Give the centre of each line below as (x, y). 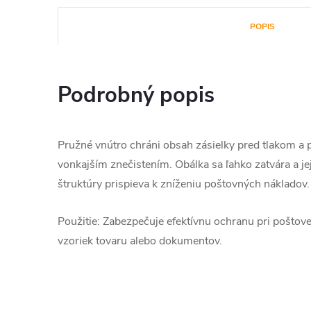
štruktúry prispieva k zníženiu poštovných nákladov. (184, 184)
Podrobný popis (136, 95)
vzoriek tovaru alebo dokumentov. (140, 241)
